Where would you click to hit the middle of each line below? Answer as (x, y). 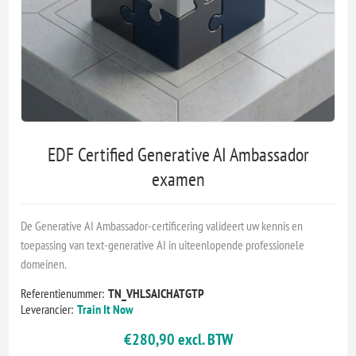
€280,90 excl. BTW (178, 339)
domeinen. (44, 263)
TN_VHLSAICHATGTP (157, 293)
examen (178, 179)
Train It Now (106, 309)
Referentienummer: (63, 293)
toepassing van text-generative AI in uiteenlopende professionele (163, 244)
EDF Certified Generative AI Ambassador (178, 154)
